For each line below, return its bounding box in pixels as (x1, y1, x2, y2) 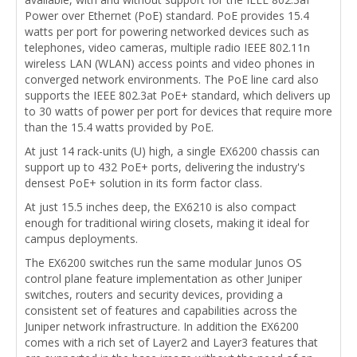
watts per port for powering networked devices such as (25, 24, 309, 40)
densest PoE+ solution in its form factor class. (25, 175, 262, 191)
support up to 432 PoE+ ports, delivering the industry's (25, 159, 305, 175)
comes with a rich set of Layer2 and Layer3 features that (25, 335, 318, 351)
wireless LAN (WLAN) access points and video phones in (25, 56, 315, 72)
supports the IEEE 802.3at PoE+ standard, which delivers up (25, 88, 331, 104)
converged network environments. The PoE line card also (25, 72, 319, 88)
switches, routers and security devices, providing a (25, 287, 283, 303)
